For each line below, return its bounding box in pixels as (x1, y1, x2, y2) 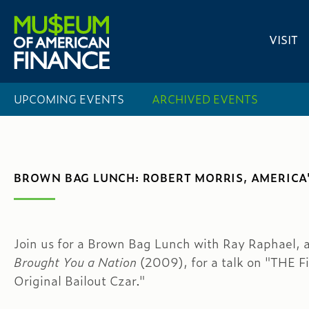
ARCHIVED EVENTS (152, 91, 258, 107)
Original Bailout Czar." (14, 272, 145, 290)
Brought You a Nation (14, 253, 140, 271)
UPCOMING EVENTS (14, 91, 124, 107)
